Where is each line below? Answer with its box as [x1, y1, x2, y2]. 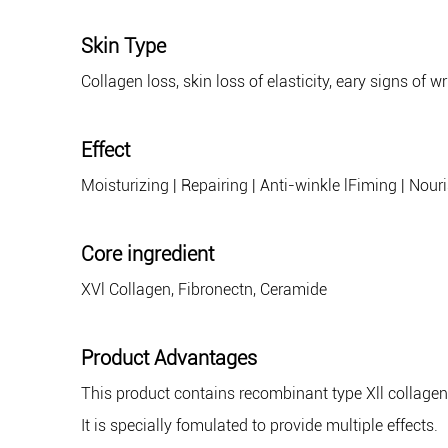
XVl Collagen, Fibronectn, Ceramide [80, 280, 327, 300]
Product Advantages [80, 346, 257, 371]
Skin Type [80, 34, 166, 59]
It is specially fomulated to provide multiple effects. [80, 416, 438, 436]
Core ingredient [80, 242, 214, 267]
